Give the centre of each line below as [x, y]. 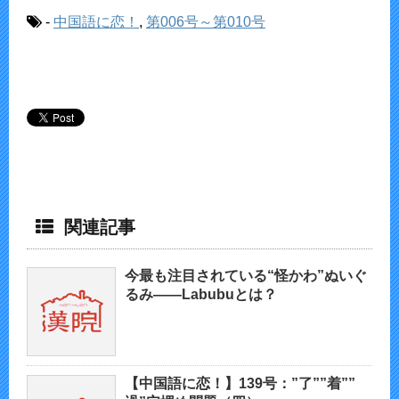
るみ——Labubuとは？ [201, 295]
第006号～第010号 [206, 22]
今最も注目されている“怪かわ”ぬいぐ [246, 276]
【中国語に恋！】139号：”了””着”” [240, 384]
